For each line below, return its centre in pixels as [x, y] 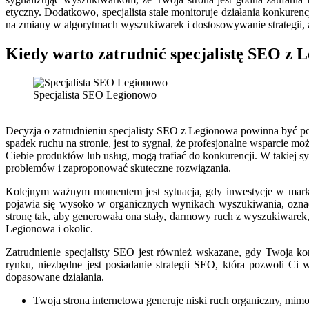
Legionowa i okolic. [49, 229]
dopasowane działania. [55, 277]
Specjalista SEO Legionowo [95, 95]
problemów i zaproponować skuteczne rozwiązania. [118, 168]
